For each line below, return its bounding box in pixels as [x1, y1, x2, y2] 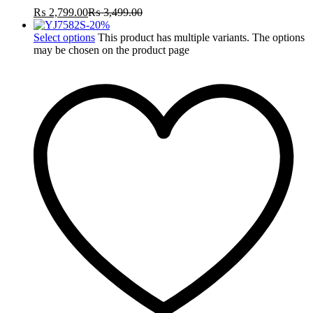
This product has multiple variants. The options [98, 31, 305, 44]
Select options [34, 31, 95, 44]
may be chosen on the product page [34, 44, 189, 57]
